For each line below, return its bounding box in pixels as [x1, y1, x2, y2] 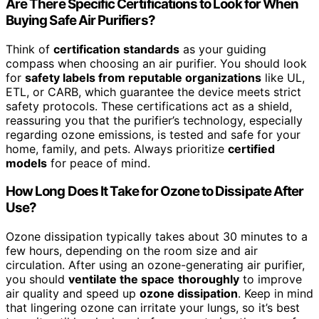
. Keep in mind [238, 286, 313, 301]
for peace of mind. [47, 155, 150, 170]
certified [228, 141, 275, 156]
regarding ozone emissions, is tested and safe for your [6, 127, 300, 142]
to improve [239, 272, 302, 287]
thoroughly [178, 272, 239, 287]
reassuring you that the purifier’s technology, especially [6, 113, 303, 127]
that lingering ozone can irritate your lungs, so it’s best [6, 300, 300, 315]
